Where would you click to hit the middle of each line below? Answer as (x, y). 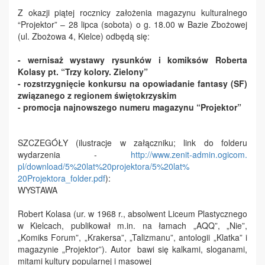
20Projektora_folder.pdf (62, 178)
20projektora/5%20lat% (146, 166)
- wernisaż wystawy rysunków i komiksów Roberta (132, 60)
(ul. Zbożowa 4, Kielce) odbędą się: (84, 36)
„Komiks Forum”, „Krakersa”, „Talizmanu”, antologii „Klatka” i (132, 237)
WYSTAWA (38, 190)
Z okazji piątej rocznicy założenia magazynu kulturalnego (132, 12)
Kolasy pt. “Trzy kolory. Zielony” (83, 72)
